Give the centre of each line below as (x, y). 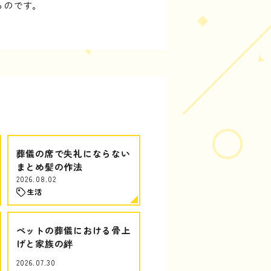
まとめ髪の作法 (49, 167)
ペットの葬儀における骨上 (73, 230)
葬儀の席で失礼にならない (73, 153)
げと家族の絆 (44, 243)
